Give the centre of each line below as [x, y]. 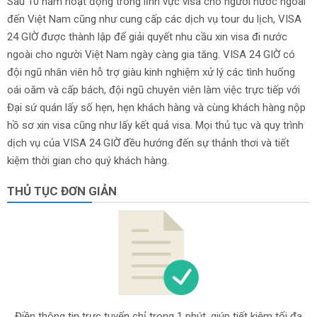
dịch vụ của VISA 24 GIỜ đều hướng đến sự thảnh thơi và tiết [148, 143]
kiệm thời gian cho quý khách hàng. [88, 161]
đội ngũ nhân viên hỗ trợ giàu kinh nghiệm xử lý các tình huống [151, 72]
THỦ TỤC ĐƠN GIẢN [62, 191]
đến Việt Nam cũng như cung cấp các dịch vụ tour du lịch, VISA [154, 19]
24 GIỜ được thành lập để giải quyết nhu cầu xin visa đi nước [147, 37]
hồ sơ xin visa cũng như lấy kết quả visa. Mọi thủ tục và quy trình [155, 125]
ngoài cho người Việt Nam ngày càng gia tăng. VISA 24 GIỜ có [151, 54]
